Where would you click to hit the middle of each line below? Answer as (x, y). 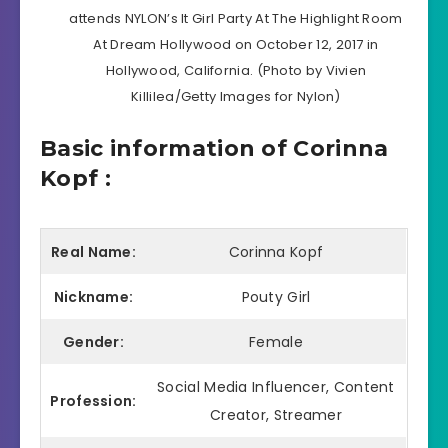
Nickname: (93, 296)
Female (276, 341)
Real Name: (93, 251)
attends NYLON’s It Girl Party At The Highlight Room (236, 19)
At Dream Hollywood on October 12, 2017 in (236, 45)
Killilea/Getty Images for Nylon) (236, 97)
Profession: (93, 400)
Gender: (93, 341)
